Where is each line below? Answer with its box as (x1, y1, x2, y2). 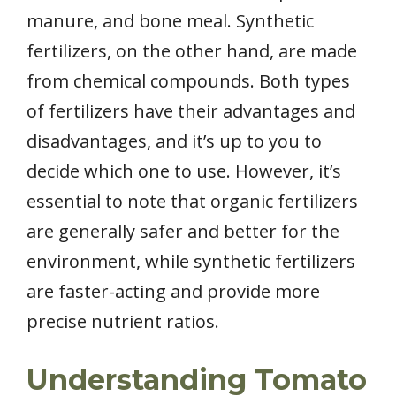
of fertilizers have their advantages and (27, 99, 355, 124)
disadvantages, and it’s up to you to (27, 129, 322, 154)
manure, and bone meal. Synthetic (27, 9, 314, 34)
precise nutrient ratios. (27, 309, 219, 334)
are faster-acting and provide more (27, 279, 320, 304)
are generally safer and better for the (27, 219, 339, 244)
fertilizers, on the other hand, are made (27, 39, 357, 64)
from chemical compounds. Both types (27, 69, 350, 94)
